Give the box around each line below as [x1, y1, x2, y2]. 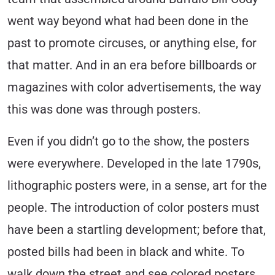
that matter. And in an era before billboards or [7, 58, 257, 72]
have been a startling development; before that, [7, 222, 266, 237]
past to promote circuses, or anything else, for [7, 36, 257, 50]
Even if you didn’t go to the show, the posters [7, 134, 249, 149]
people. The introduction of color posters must [7, 200, 260, 215]
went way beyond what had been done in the [7, 14, 249, 28]
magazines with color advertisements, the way [7, 80, 261, 95]
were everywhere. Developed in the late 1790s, [7, 156, 261, 171]
